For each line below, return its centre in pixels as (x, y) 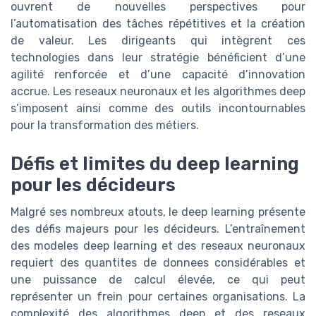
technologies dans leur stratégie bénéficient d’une (158, 58)
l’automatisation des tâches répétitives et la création (158, 24)
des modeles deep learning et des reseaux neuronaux (158, 245)
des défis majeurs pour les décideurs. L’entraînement (158, 229)
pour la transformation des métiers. (105, 126)
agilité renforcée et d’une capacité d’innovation (158, 75)
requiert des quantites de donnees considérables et (158, 262)
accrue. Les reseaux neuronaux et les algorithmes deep (158, 92)
